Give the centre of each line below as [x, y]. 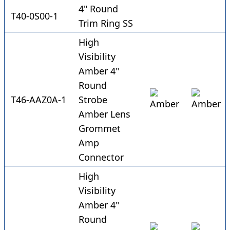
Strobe [93, 100]
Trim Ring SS [106, 23]
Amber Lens [104, 114]
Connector [101, 157]
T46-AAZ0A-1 [39, 100]
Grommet [100, 129]
